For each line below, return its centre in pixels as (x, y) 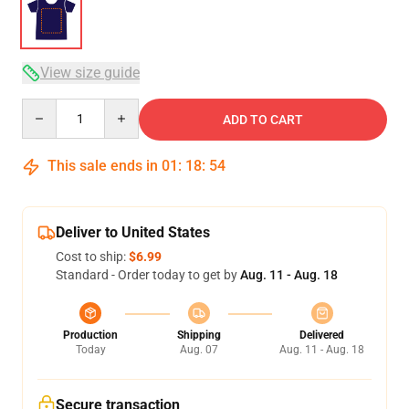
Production (90, 335)
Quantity (46, 107)
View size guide (90, 73)
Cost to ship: (92, 257)
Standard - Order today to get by (148, 275)
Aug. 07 (199, 350)
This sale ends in (103, 166)
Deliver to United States (133, 232)
